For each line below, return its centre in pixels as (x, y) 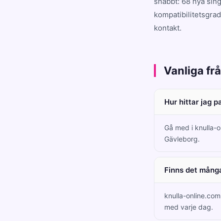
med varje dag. (189, 207)
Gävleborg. (182, 139)
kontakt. (168, 28)
